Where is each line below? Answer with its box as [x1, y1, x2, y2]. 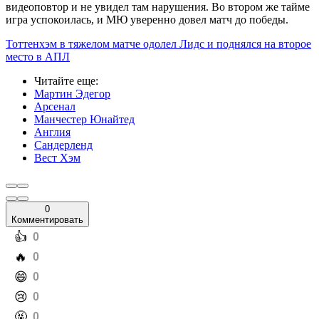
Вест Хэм [34, 152, 80, 164]
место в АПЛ [6, 51, 70, 63]
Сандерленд [34, 139, 93, 152]
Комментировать [11, 214, 83, 226]
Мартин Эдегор [34, 88, 110, 100]
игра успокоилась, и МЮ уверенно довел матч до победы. [6, 14, 288, 26]
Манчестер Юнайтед [34, 113, 135, 126]
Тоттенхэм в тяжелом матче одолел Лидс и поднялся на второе [6, 38, 311, 51]
